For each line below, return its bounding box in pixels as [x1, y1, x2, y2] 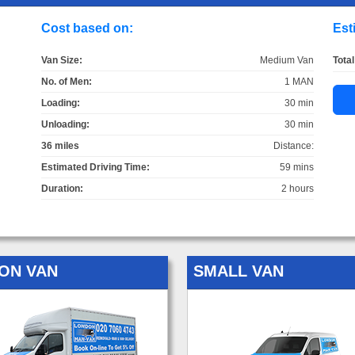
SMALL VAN [193, 261, 284, 280]
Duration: [40, 182, 83, 194]
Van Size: [40, 54, 82, 66]
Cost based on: [40, 21, 133, 35]
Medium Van [260, 54, 315, 66]
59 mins [280, 161, 315, 173]
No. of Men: [40, 75, 92, 87]
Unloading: [40, 118, 90, 130]
